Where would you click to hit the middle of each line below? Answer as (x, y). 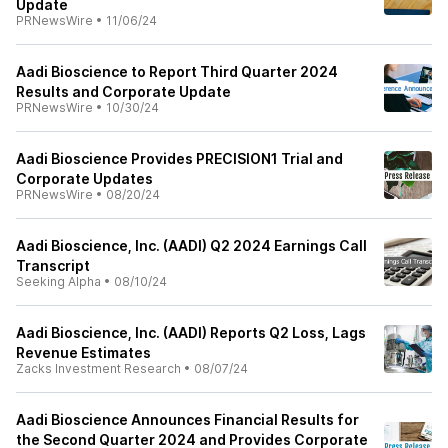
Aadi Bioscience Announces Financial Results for (187, 419)
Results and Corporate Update (123, 91)
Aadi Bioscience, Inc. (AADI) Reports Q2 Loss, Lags (191, 332)
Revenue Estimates (83, 352)
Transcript (53, 265)
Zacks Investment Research (98, 368)
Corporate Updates (84, 178)
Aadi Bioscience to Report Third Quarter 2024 (177, 71)
